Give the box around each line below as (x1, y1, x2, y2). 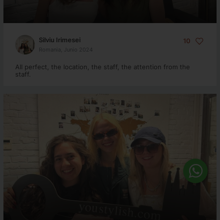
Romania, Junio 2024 (38, 46, 93, 53)
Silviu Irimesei (38, 35, 81, 44)
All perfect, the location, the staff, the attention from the (15, 63, 190, 71)
